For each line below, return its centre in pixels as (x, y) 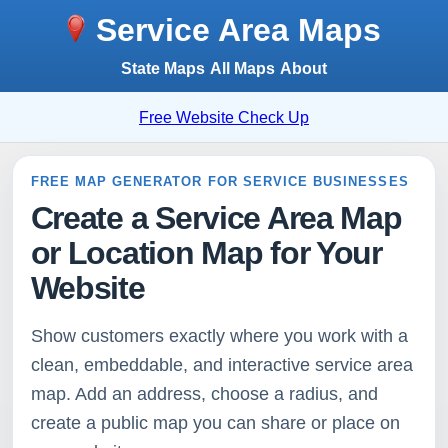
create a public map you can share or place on (215, 422)
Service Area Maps (239, 29)
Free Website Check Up (224, 117)
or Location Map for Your (206, 252)
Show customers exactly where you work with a (219, 335)
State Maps (163, 68)
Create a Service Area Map (216, 217)
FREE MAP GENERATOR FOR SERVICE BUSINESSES (219, 181)
